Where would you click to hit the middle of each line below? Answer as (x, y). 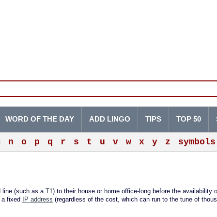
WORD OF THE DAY (40, 119)
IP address (38, 199)
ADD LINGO (110, 119)
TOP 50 (189, 119)
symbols (197, 142)
